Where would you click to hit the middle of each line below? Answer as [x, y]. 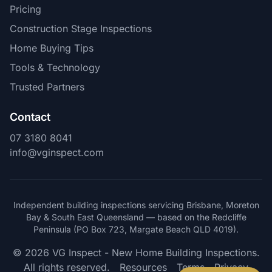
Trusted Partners [47, 87]
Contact [30, 117]
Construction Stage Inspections [81, 29]
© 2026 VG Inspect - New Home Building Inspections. [136, 253]
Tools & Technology [55, 67]
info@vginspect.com [57, 152]
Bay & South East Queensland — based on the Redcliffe [136, 217]
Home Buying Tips [52, 48]
